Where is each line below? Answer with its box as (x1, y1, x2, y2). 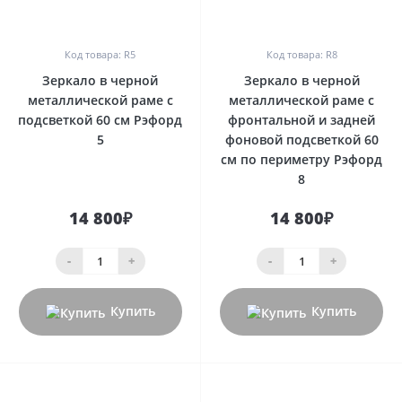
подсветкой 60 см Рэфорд (18, 110, 182, 128)
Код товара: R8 (266, 47, 337, 61)
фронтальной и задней (228, 110, 375, 128)
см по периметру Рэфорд (221, 150, 382, 168)
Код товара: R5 (65, 47, 135, 61)
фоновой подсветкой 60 (224, 130, 379, 148)
